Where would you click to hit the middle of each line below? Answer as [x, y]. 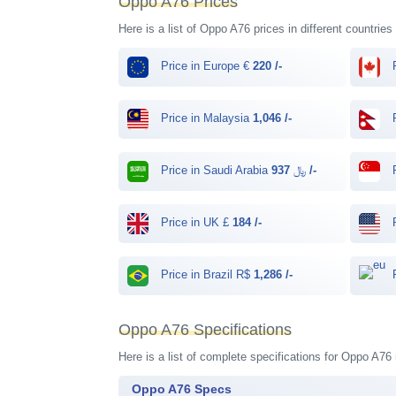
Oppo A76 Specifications [206, 330]
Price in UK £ [195, 223]
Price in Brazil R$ [206, 275]
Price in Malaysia [206, 118]
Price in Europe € [206, 66]
